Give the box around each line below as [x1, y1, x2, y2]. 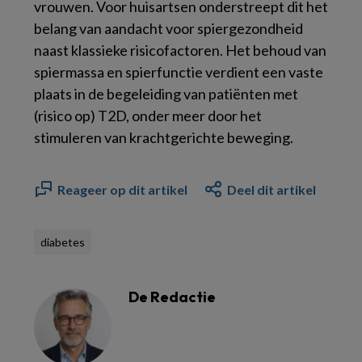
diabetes [40, 234, 85, 249]
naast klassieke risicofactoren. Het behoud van [34, 40, 326, 59]
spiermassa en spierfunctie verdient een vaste [34, 62, 323, 81]
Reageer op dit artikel [57, 181, 187, 197]
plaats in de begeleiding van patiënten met [34, 84, 298, 103]
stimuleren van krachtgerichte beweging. [34, 128, 293, 146]
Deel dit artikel [227, 181, 316, 197]
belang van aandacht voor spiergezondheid [34, 19, 303, 37]
